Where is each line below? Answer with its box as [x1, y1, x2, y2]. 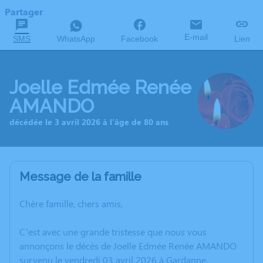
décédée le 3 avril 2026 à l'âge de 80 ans [9, 116, 168, 127]
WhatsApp [56, 34, 95, 43]
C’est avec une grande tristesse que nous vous [19, 225, 207, 238]
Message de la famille [19, 170, 141, 184]
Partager [5, 5, 43, 18]
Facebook [121, 34, 159, 43]
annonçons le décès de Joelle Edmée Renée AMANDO [19, 240, 237, 252]
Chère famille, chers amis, [19, 197, 123, 210]
